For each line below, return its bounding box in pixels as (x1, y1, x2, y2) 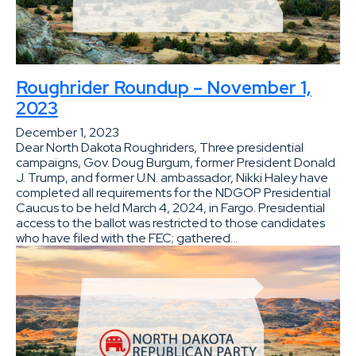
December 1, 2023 (16, 123, 119, 141)
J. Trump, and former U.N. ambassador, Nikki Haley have (16, 168, 328, 186)
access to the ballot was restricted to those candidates (16, 214, 325, 231)
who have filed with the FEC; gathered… (16, 229, 238, 246)
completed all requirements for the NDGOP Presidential (16, 184, 331, 201)
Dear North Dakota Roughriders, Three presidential (16, 138, 304, 156)
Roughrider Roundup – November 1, (16, 75, 311, 99)
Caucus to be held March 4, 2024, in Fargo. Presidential (16, 199, 325, 216)
